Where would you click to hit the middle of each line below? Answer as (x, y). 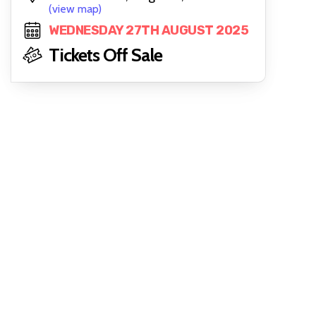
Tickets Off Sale (105, 55)
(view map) (75, 9)
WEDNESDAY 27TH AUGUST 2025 (148, 30)
